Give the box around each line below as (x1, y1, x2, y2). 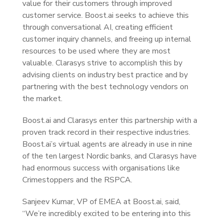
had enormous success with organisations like (22, 163, 180, 173)
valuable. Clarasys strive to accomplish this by (22, 57, 182, 68)
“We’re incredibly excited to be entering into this (22, 208, 191, 219)
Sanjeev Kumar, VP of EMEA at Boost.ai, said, (22, 196, 180, 207)
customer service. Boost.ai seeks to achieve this (22, 10, 189, 21)
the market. (22, 93, 62, 104)
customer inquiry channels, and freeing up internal (22, 34, 191, 45)
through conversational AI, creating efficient (22, 22, 173, 33)
